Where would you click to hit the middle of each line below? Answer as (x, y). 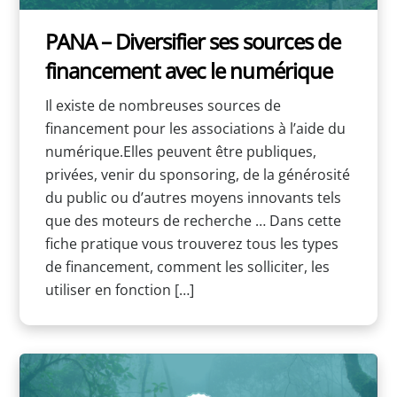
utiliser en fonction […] (119, 289)
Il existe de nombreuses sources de (163, 105)
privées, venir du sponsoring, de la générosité (197, 174)
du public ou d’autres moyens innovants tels (193, 197)
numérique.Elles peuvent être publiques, (180, 151)
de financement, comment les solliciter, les (187, 266)
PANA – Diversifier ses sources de (192, 42)
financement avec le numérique (188, 71)
